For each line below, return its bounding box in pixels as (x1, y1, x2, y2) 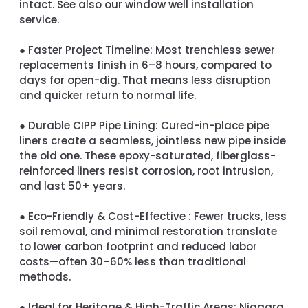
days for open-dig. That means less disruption (19, 73, 271, 88)
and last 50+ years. (19, 179, 125, 194)
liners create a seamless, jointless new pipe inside (19, 133, 286, 148)
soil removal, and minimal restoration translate (19, 224, 277, 239)
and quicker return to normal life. (19, 88, 196, 103)
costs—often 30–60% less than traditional (19, 254, 246, 269)
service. (19, 12, 59, 27)
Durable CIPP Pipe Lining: (28, 118, 158, 133)
